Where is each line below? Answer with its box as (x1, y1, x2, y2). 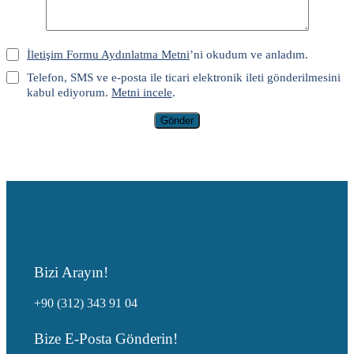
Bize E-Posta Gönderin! (34, 330, 178, 347)
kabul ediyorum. (27, 85, 111, 100)
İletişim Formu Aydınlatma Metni (27, 47, 190, 62)
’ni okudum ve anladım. (190, 47, 308, 62)
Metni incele (111, 85, 172, 100)
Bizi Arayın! (34, 264, 108, 281)
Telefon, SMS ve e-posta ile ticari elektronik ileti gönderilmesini (27, 70, 341, 85)
